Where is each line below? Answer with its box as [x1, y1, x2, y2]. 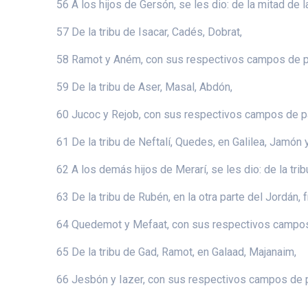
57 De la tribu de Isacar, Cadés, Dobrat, [56, 25, 243, 38]
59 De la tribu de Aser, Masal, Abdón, [56, 80, 233, 93]
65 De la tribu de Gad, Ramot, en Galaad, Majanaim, [56, 245, 297, 258]
